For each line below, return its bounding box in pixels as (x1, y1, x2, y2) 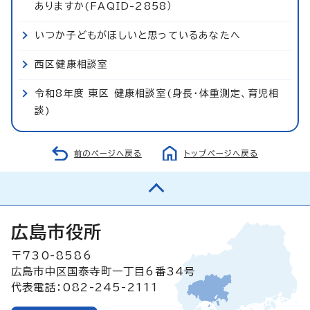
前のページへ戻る (74, 149, 142, 157)
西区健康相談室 (35, 59, 109, 69)
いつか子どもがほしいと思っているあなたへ (35, 30, 241, 40)
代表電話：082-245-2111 (11, 281, 159, 293)
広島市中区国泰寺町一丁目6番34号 (11, 265, 196, 277)
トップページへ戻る (184, 149, 258, 157)
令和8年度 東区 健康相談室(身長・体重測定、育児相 (35, 88, 280, 98)
